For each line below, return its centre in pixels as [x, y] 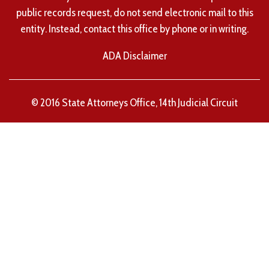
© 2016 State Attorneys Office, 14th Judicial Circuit [134, 103]
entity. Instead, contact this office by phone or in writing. [134, 29]
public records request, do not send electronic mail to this [134, 13]
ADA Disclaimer [134, 56]
